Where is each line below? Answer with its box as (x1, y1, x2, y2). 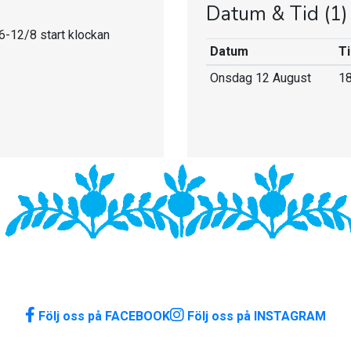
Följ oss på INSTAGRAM (187, 308, 326, 324)
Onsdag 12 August (209, 71, 311, 85)
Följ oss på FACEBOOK (38, 308, 170, 324)
